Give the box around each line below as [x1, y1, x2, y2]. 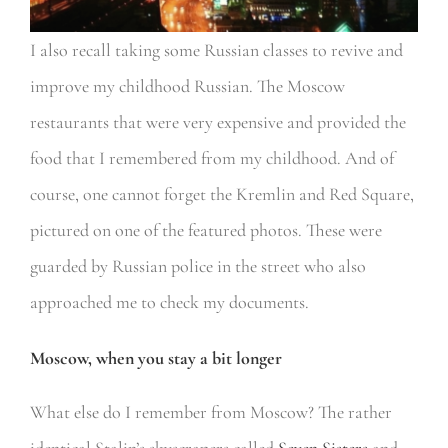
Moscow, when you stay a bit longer [29, 346, 282, 369]
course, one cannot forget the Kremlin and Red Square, [29, 182, 414, 205]
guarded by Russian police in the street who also [29, 254, 366, 277]
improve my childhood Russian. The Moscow [29, 74, 345, 97]
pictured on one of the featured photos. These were [29, 218, 382, 241]
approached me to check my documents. [29, 290, 309, 313]
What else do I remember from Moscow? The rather [29, 400, 392, 423]
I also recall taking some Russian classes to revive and [29, 38, 403, 61]
